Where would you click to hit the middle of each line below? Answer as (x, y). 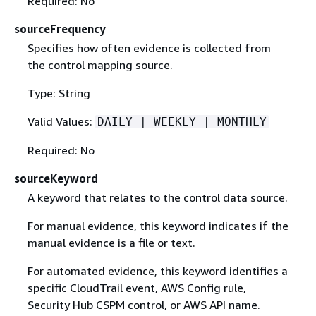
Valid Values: (61, 121)
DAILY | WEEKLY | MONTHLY (182, 121)
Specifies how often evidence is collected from (149, 48)
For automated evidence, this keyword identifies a (157, 271)
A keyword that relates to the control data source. (157, 197)
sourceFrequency (60, 29)
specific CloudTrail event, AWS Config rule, (136, 287)
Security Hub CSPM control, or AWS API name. (144, 304)
